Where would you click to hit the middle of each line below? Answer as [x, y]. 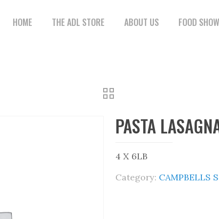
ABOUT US [142, 22]
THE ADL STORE [78, 22]
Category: [137, 177]
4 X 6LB [131, 156]
